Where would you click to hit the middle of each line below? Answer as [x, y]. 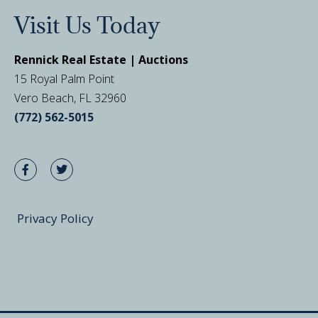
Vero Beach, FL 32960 [72, 98]
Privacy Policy [55, 218]
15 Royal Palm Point [64, 79]
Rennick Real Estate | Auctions [101, 60]
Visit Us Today [87, 25]
